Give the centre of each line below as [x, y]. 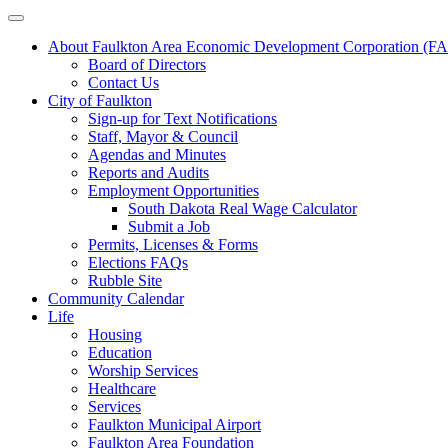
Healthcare [122, 388]
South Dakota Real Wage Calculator [242, 208]
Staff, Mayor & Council [163, 136]
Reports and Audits [148, 172]
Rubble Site [125, 280]
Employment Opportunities [173, 190]
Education [120, 352]
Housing [115, 334]
